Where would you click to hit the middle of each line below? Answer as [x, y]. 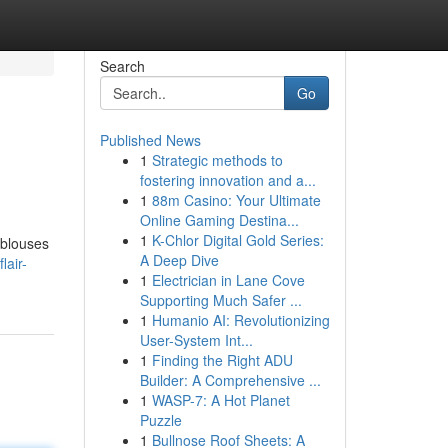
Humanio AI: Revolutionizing [240, 320]
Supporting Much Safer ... [220, 300]
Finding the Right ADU [222, 360]
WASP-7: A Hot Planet [220, 400]
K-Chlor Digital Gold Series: [237, 240]
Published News [150, 140]
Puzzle [160, 420]
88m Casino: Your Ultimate [236, 200]
